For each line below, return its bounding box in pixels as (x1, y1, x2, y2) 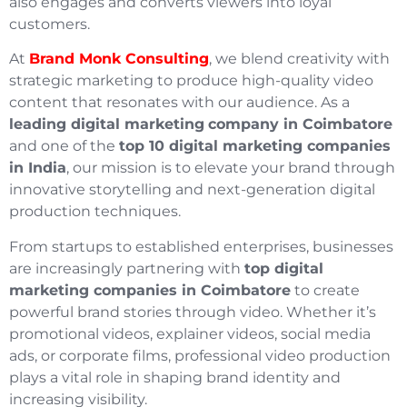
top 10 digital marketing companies (119, 137, 391, 155)
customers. (9, 15, 90, 33)
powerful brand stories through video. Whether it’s (9, 303, 376, 321)
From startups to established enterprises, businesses (9, 237, 393, 255)
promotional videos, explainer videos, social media (9, 324, 371, 342)
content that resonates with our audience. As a (9, 94, 350, 112)
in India (9, 159, 66, 177)
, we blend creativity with (209, 50, 390, 68)
